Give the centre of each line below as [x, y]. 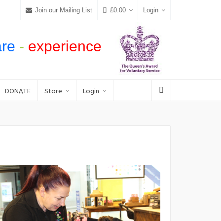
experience [65, 46]
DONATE [18, 91]
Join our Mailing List [64, 10]
